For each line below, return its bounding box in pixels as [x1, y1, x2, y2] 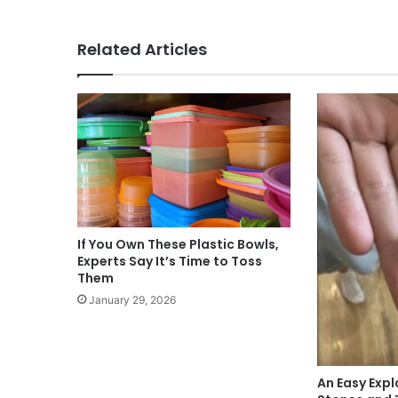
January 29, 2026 [89, 292, 176, 306]
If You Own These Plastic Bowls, [77, 235, 279, 253]
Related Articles [77, 37, 207, 60]
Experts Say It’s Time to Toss [77, 251, 262, 270]
